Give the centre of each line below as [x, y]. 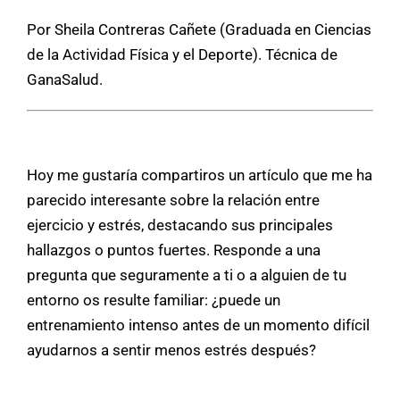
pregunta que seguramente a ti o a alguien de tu [187, 275]
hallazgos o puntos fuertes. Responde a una [174, 250]
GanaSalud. [65, 79]
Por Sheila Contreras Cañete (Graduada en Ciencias [199, 29]
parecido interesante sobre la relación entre [173, 200]
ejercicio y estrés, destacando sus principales [180, 225]
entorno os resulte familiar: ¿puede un [154, 300]
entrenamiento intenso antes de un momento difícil [198, 325]
